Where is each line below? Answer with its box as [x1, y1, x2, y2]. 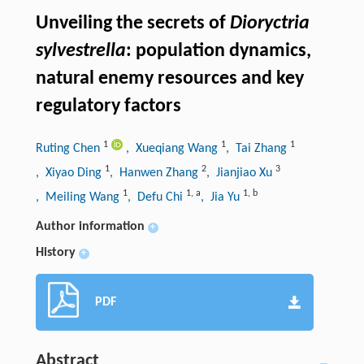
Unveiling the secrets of [35, 13, 230, 33]
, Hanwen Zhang [109, 166, 201, 180]
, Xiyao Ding [35, 166, 105, 180]
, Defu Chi [127, 190, 186, 204]
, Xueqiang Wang [125, 141, 221, 155]
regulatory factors [35, 96, 181, 116]
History [35, 245, 76, 259]
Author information [35, 219, 145, 233]
